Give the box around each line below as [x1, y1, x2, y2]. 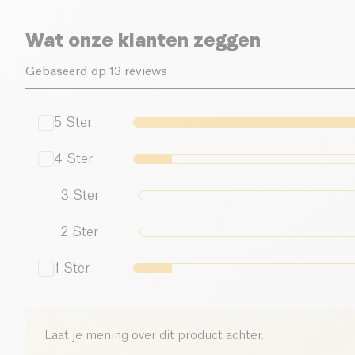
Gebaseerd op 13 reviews [25, 66, 167, 78]
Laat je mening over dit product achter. [44, 329, 264, 342]
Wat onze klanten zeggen [25, 28, 261, 52]
